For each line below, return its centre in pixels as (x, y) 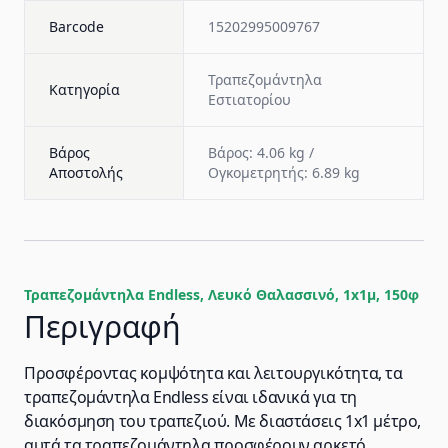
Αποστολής (86, 172)
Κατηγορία (84, 89)
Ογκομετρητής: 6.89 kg (284, 172)
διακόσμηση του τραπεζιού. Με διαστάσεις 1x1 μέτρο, (223, 421)
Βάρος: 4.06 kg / (261, 152)
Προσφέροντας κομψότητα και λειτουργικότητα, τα (213, 373)
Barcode (76, 26)
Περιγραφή (102, 326)
